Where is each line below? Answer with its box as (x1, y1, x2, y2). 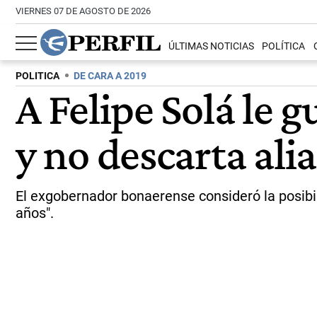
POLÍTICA (262, 40, 306, 53)
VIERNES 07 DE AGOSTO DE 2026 (16, 6, 151, 16)
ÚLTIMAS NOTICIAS (168, 40, 255, 53)
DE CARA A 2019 (74, 70, 146, 82)
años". (16, 204, 54, 221)
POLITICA (16, 70, 59, 82)
